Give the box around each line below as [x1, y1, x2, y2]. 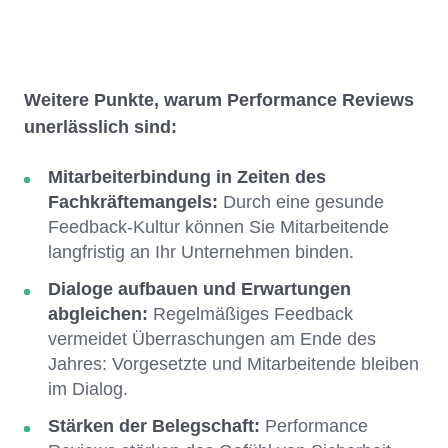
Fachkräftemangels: [48, 191, 223, 212]
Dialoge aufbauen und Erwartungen [48, 278, 351, 299]
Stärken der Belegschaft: [48, 415, 265, 436]
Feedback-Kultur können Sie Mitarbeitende [48, 216, 389, 237]
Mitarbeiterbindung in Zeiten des [48, 166, 326, 187]
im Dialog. [48, 378, 128, 399]
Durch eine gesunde [223, 191, 384, 212]
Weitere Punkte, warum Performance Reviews [24, 89, 414, 110]
